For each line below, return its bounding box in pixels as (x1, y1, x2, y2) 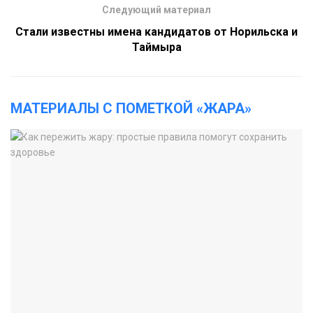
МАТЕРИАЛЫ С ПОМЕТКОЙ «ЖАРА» (10, 100, 252, 117)
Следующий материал (102, 4, 211, 16)
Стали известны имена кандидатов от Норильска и (15, 25, 298, 39)
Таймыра (131, 41, 182, 54)
